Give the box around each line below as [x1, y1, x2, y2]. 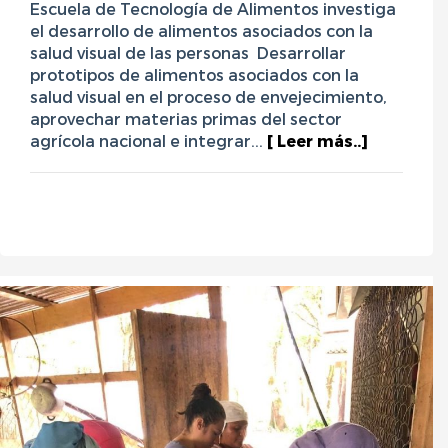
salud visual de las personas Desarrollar [30, 42, 346, 62]
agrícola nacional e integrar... [30, 130, 267, 150]
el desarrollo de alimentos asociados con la [30, 20, 373, 40]
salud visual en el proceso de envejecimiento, [30, 86, 387, 106]
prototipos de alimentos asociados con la [30, 64, 359, 84]
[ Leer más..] [267, 130, 368, 150]
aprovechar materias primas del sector [30, 108, 342, 128]
